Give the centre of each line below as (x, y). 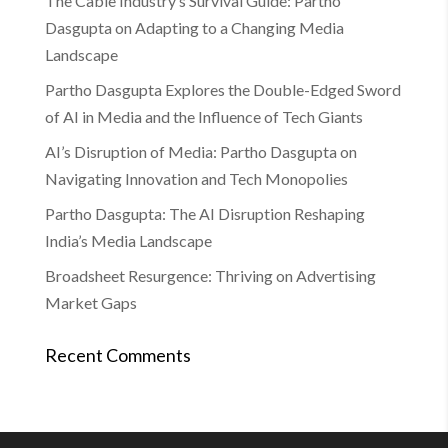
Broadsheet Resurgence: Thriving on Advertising (210, 276)
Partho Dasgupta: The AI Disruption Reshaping (204, 214)
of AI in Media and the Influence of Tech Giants (203, 117)
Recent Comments (117, 355)
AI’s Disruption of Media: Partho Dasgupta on (200, 152)
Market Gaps (90, 303)
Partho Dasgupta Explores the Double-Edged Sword (222, 90)
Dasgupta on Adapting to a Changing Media (194, 28)
